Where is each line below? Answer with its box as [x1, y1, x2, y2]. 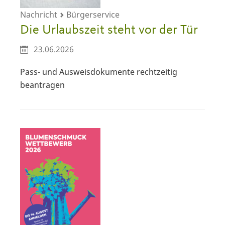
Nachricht [20, 9, 59, 20]
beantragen [20, 79, 65, 91]
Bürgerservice [64, 9, 120, 20]
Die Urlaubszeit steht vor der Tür [20, 23, 198, 37]
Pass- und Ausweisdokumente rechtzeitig [20, 66, 177, 78]
